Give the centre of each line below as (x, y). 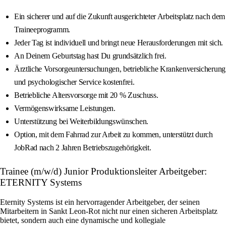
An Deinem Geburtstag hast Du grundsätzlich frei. (90, 56)
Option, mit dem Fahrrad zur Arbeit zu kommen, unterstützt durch (114, 135)
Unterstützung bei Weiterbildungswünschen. (81, 122)
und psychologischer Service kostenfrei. (74, 82)
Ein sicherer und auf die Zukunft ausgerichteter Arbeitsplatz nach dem (120, 17)
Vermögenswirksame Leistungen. (65, 108)
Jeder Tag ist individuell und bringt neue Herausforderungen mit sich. (119, 43)
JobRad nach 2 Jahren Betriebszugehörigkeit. (83, 148)
